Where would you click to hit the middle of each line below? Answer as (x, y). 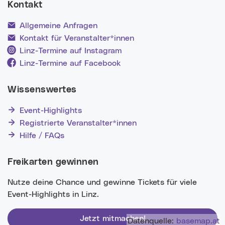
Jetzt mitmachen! (113, 218)
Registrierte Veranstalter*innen (78, 123)
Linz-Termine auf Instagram (71, 51)
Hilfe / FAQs (42, 135)
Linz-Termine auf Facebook (70, 64)
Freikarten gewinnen (53, 162)
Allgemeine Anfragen (59, 26)
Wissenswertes (42, 90)
